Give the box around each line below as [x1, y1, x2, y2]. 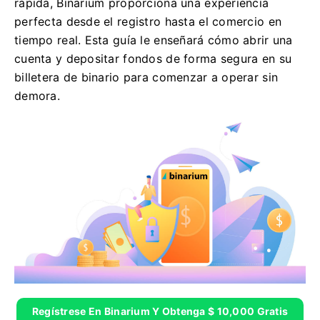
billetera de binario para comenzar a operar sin [14, 70, 279, 84]
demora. [14, 89, 60, 103]
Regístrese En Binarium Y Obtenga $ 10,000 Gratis [31, 304, 289, 317]
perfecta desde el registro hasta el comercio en [14, 14, 282, 29]
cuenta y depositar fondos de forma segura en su [14, 51, 292, 66]
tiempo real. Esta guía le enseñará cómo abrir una [14, 33, 293, 47]
